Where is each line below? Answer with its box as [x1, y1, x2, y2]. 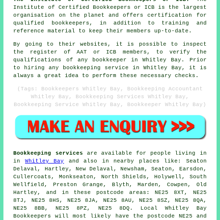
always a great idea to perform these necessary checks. [13, 72, 199, 79]
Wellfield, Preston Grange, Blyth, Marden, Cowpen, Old [13, 182, 207, 188]
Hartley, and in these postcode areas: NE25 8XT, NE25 [13, 190, 207, 196]
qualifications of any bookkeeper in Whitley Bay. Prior [13, 56, 207, 63]
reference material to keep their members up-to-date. [13, 27, 192, 34]
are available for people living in [82, 150, 207, 157]
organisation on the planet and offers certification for [13, 12, 207, 18]
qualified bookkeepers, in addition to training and [13, 20, 207, 26]
